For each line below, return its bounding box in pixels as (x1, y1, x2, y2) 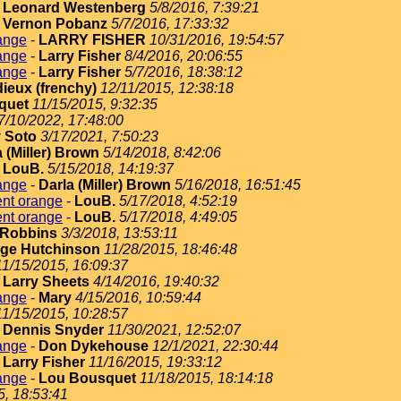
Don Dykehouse (38, 338, 149, 354)
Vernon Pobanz (3, 16, 107, 31)
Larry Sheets (3, 274, 90, 289)
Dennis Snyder (3, 322, 104, 337)
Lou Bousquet (38, 371, 136, 386)
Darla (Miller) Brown (38, 177, 171, 192)
